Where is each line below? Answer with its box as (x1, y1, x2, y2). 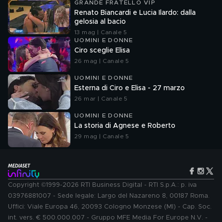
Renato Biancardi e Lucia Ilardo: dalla (74, 9, 196, 16)
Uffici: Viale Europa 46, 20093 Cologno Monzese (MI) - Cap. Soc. (8, 204, 212, 210)
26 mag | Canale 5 (74, 58, 129, 64)
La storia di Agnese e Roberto (74, 122, 175, 129)
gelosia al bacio (74, 18, 126, 25)
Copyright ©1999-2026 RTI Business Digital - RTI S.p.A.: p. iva (8, 182, 197, 188)
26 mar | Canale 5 (74, 96, 128, 102)
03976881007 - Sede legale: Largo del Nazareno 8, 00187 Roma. (8, 193, 210, 199)
